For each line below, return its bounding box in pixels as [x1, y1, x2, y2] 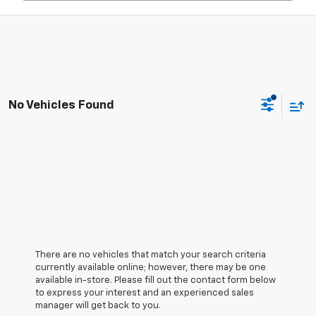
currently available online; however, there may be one [35, 262, 266, 272]
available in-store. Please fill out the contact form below [35, 275, 276, 285]
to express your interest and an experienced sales [35, 288, 254, 298]
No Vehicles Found [8, 99, 114, 112]
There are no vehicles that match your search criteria [35, 250, 266, 260]
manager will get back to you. [35, 300, 161, 310]
